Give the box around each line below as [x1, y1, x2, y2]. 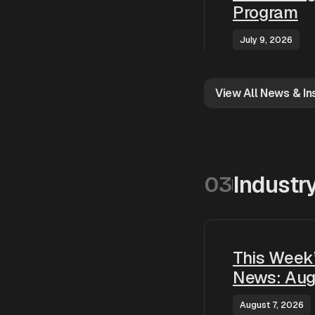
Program [233, 1, 298, 23]
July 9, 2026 [240, 34, 292, 46]
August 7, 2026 [240, 299, 304, 311]
